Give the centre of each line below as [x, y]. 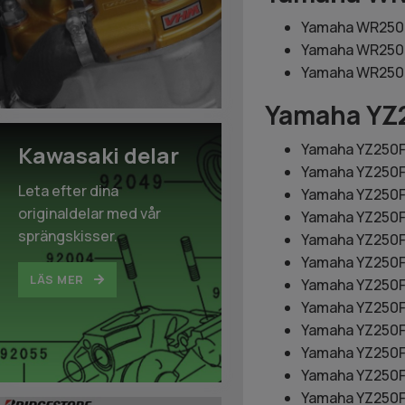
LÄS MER [58, 280]
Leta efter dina [68, 190]
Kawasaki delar [99, 155]
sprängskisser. [68, 235]
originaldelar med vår [89, 213]
